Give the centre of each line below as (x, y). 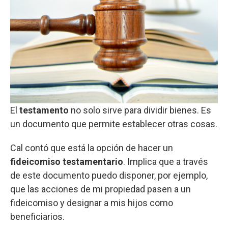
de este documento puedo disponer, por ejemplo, (109, 176)
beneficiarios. (37, 217)
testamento (44, 110)
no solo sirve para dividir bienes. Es (140, 110)
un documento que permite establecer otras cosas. (114, 124)
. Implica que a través (166, 162)
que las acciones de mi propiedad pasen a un (101, 189)
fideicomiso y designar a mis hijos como (92, 203)
